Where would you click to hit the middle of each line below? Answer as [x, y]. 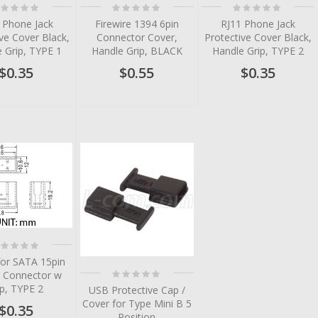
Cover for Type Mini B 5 [137, 303]
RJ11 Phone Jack [258, 24]
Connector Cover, [137, 38]
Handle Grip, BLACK [137, 51]
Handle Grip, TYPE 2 [258, 51]
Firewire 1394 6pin [137, 24]
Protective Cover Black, [258, 38]
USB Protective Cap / [137, 290]
